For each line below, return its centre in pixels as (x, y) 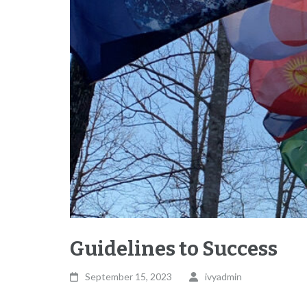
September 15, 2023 (129, 277)
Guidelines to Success (174, 249)
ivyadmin (223, 277)
